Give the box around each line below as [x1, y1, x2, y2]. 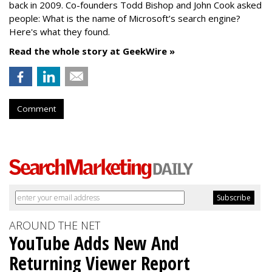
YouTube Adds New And [9, 231, 179, 256]
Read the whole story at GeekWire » [9, 45, 175, 57]
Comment [17, 103, 56, 114]
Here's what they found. [9, 25, 110, 38]
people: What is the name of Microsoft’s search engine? [9, 12, 240, 24]
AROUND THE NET [9, 218, 100, 233]
